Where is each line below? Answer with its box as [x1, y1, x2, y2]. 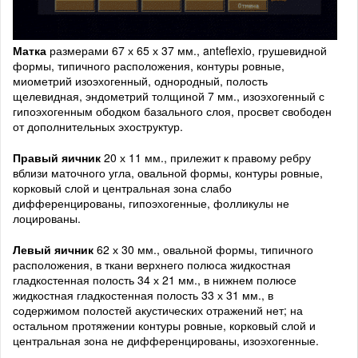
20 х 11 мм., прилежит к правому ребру [104, 149, 311, 166]
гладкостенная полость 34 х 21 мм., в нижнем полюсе [13, 272, 296, 288]
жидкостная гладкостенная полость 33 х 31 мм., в [13, 287, 273, 304]
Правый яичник [13, 149, 104, 166]
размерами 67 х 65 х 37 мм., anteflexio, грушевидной [50, 42, 327, 59]
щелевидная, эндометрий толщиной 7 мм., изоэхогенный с [13, 88, 324, 105]
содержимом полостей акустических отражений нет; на [13, 302, 303, 319]
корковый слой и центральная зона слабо [13, 180, 232, 197]
